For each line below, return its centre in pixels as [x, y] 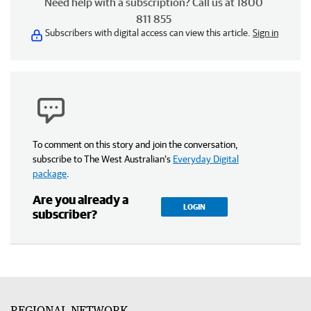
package [50, 174]
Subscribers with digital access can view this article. [149, 33]
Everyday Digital [206, 159]
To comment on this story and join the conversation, [135, 144]
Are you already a [81, 200]
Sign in [266, 33]
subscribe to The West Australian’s [102, 159]
